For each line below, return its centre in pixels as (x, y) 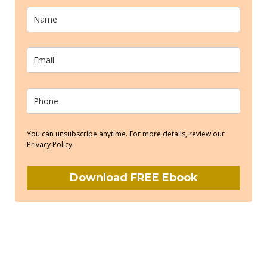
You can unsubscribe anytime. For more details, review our (126, 134)
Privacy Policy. (50, 145)
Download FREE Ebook (133, 177)
